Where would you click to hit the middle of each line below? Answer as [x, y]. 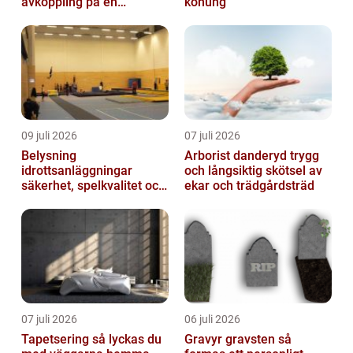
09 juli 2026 [49, 136]
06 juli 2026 [212, 320]
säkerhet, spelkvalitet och [93, 186]
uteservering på [66, 17]
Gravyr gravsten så [231, 340]
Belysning [49, 156]
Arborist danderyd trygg [237, 156]
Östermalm [53, 32]
